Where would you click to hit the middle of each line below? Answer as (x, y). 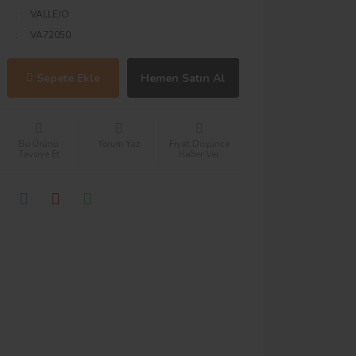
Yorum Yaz (119, 144)
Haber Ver (199, 155)
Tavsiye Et (39, 155)
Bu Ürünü (39, 144)
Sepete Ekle (68, 78)
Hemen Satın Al (183, 78)
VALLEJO (50, 14)
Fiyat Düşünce (199, 144)
